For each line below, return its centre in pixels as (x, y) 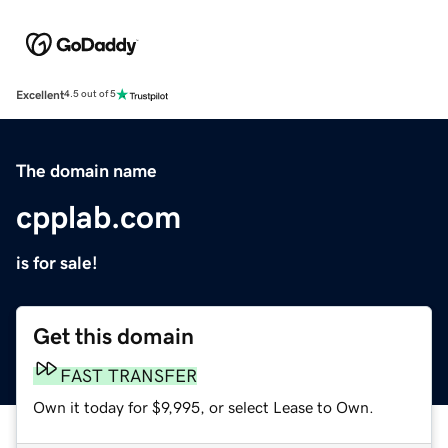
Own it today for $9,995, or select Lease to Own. (203, 406)
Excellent (40, 94)
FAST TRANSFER (128, 375)
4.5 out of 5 (90, 94)
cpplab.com (98, 216)
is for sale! (57, 262)
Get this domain (113, 336)
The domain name (86, 170)
